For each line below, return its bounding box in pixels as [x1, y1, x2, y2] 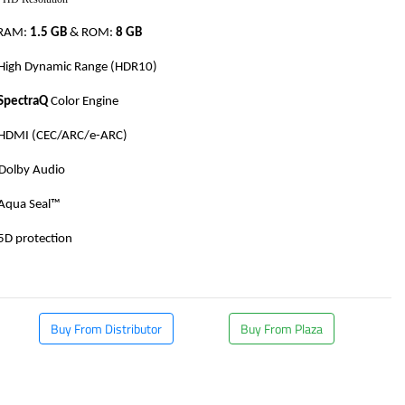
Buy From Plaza [240, 319, 323, 338]
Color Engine [48, 95, 119, 108]
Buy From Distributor [51, 319, 162, 338]
